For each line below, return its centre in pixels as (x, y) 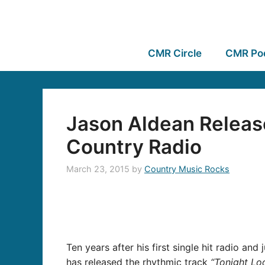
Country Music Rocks (187, 169)
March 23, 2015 (98, 169)
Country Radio (134, 147)
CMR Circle (174, 53)
